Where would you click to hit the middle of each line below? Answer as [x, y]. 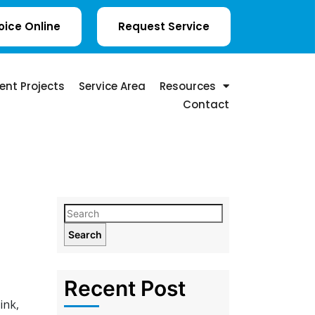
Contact [206, 104]
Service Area [112, 86]
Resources [187, 86]
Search [85, 234]
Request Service [164, 26]
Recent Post [125, 288]
